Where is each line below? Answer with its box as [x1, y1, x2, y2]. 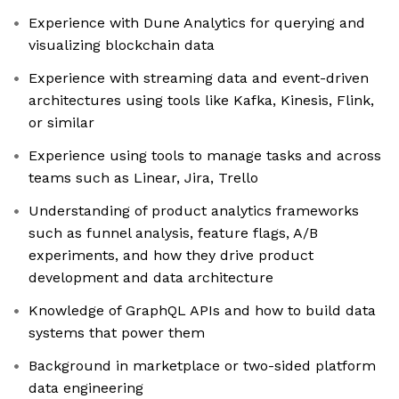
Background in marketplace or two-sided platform [28, 357, 376, 375]
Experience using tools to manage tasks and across [28, 147, 381, 165]
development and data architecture [28, 269, 273, 287]
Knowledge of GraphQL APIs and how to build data [28, 302, 376, 320]
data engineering [28, 379, 143, 397]
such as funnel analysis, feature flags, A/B [28, 224, 318, 242]
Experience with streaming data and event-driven [28, 69, 369, 87]
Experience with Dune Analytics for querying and [28, 14, 365, 32]
